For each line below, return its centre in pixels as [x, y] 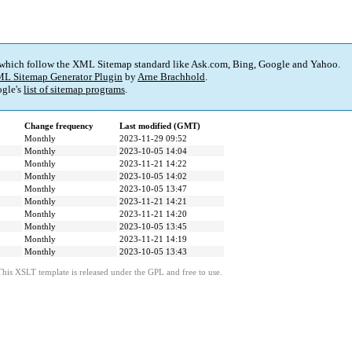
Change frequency [59, 126]
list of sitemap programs [74, 90]
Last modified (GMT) [160, 126]
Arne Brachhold [171, 77]
